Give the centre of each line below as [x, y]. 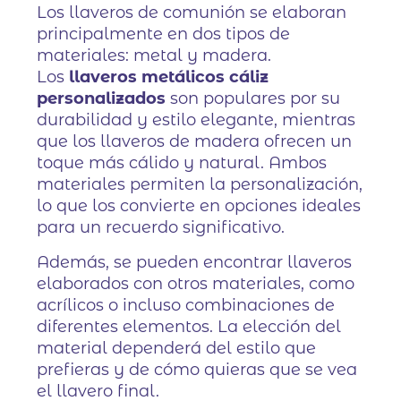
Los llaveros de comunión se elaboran [192, 13]
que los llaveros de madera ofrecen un [195, 142]
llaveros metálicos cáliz [169, 77]
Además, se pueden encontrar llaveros [195, 263]
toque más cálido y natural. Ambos [182, 163]
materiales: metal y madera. [154, 56]
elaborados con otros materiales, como [196, 284]
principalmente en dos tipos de [164, 34]
